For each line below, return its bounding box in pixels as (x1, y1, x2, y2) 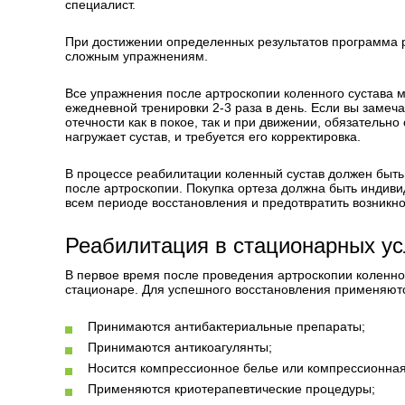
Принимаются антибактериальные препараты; (88, 319, 365, 334)
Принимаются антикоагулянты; (88, 340, 272, 354)
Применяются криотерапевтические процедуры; (88, 381, 375, 396)
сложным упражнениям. (65, 49, 208, 63)
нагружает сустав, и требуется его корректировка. (65, 129, 361, 144)
